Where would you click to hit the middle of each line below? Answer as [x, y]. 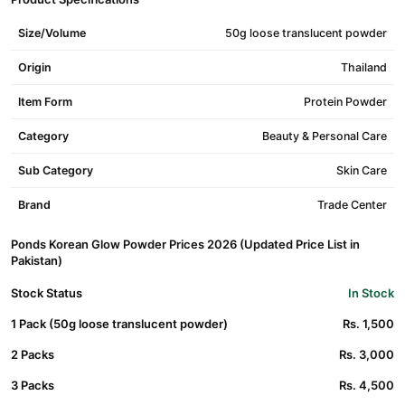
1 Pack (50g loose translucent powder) [119, 324]
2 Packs [33, 354]
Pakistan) [37, 260]
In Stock [371, 293]
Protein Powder [345, 102]
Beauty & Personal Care [325, 136]
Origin [35, 67]
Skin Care [362, 170]
